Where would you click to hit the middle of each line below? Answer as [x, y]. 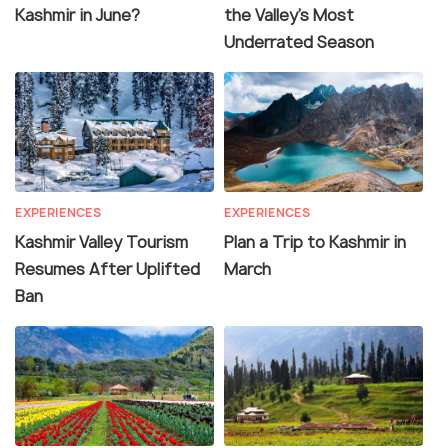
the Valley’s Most [289, 15]
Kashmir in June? [77, 15]
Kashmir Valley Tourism [101, 242]
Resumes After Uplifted [107, 269]
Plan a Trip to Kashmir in [315, 242]
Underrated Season [299, 42]
